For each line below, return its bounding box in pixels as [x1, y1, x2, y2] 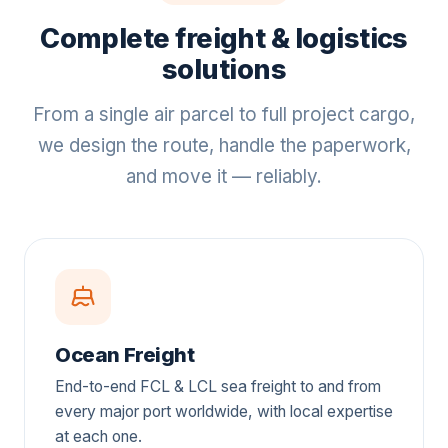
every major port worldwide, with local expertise [55, 401, 393, 421]
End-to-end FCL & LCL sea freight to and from [55, 376, 381, 396]
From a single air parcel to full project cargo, [33, 102, 415, 126]
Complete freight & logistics [40, 22, 408, 55]
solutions [161, 53, 287, 86]
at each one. [55, 426, 142, 446]
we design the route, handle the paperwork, [37, 133, 411, 157]
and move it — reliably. [126, 164, 322, 188]
